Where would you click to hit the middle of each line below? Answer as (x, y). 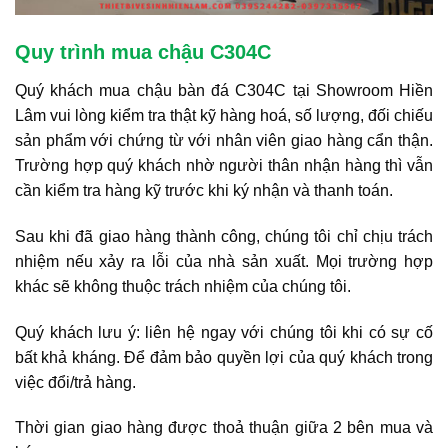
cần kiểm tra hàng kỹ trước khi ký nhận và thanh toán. (204, 191)
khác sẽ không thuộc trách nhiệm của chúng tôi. (183, 286)
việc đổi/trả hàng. (75, 382)
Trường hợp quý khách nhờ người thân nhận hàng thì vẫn (224, 166)
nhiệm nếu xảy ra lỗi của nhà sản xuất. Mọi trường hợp (224, 261)
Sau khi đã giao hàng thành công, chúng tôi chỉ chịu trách (224, 236)
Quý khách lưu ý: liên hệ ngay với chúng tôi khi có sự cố (224, 332)
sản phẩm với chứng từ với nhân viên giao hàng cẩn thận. (224, 141)
